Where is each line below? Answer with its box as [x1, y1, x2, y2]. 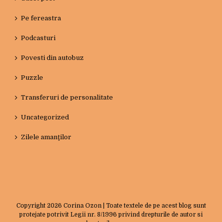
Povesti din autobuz [21, 54, 84, 61]
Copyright [16, 202, 47, 209]
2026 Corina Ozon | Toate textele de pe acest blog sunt [47, 202, 206, 209]
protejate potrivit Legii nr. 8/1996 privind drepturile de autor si [19, 211, 203, 218]
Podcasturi [21, 34, 55, 42]
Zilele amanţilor [21, 133, 71, 141]
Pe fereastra [21, 14, 61, 22]
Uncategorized [21, 113, 69, 121]
